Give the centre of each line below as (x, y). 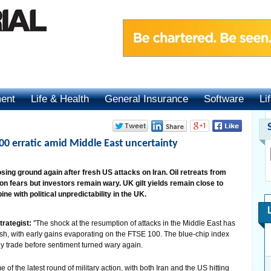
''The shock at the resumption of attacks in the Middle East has (134, 223)
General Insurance (146, 99)
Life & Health (60, 99)
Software (224, 99)
